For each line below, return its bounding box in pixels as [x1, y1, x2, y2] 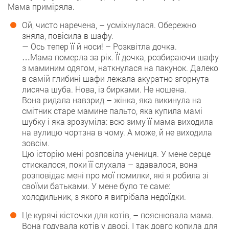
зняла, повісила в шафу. [22, 30, 113, 41]
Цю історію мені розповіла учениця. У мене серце [22, 148, 211, 159]
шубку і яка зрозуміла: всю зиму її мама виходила [22, 116, 213, 127]
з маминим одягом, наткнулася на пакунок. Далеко [22, 62, 218, 73]
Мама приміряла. [8, 1, 75, 12]
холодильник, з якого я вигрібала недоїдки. [22, 191, 186, 202]
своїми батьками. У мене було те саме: [22, 180, 170, 191]
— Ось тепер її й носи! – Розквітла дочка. [22, 41, 177, 52]
